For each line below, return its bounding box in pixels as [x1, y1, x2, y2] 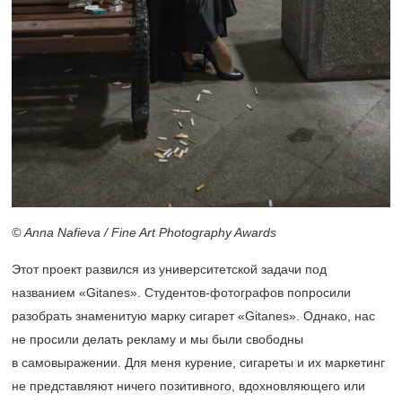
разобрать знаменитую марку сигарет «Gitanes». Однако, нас [12, 308, 375, 323]
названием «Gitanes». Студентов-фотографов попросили [12, 284, 351, 300]
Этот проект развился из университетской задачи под [12, 261, 327, 276]
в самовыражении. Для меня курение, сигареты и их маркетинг [12, 354, 385, 370]
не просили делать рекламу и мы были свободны [12, 331, 303, 346]
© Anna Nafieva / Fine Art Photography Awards [12, 224, 276, 240]
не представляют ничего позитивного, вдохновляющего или [12, 378, 365, 393]
